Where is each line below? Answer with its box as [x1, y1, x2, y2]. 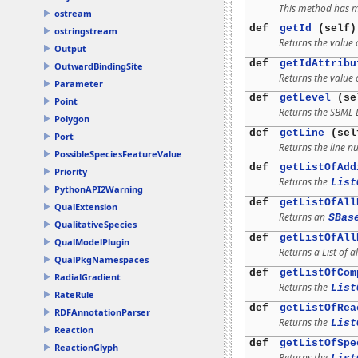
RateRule [54, 288, 94, 300]
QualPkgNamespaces [54, 253, 149, 265]
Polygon [54, 113, 89, 125]
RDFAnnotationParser [54, 306, 150, 318]
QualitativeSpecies [54, 218, 137, 230]
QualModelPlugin [54, 236, 129, 248]
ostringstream [54, 25, 117, 37]
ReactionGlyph [54, 341, 118, 353]
